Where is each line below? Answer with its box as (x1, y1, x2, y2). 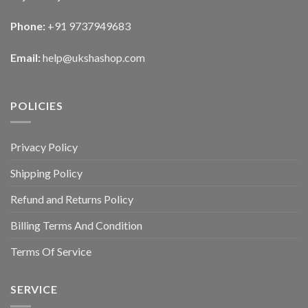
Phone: (10, 19, 47, 33)
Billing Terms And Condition (10, 219, 142, 232)
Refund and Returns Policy (10, 192, 133, 206)
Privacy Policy (10, 140, 78, 154)
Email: (10, 51, 43, 65)
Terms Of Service (10, 245, 91, 258)
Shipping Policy (10, 166, 82, 180)
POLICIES (10, 98, 63, 112)
